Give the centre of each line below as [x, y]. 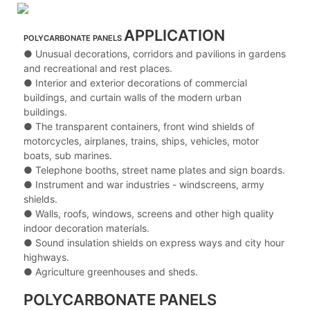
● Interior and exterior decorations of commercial [135, 83]
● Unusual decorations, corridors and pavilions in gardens [154, 54]
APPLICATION [174, 36]
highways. [46, 257]
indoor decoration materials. [86, 228]
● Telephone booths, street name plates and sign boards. [154, 170]
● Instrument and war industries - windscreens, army [144, 185]
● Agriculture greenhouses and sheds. [110, 272]
